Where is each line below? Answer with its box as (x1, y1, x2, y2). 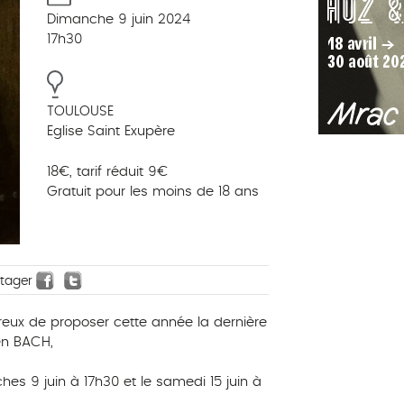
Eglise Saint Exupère (46, 124, 175, 139)
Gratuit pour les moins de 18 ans (46, 184, 259, 198)
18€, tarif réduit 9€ (46, 164, 168, 179)
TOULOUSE (46, 105, 114, 119)
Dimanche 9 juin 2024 (46, 13, 190, 27)
